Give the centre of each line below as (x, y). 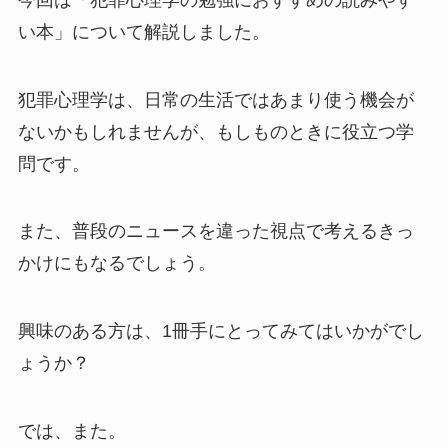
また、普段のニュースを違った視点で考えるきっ (215, 231)
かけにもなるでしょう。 (116, 263)
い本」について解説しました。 (143, 31)
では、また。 (71, 431)
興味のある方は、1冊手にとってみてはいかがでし (220, 331)
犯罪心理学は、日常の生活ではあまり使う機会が (215, 99)
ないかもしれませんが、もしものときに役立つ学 (215, 131)
